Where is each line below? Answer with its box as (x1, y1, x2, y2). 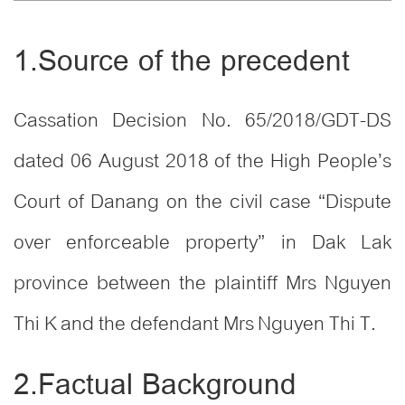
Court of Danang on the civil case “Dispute (14, 181, 391, 223)
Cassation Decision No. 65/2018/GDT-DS (14, 99, 391, 142)
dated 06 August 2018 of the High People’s (14, 140, 391, 183)
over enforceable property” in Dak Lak (14, 221, 391, 264)
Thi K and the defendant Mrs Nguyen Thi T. (14, 303, 376, 345)
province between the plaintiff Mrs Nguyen (14, 262, 391, 305)
